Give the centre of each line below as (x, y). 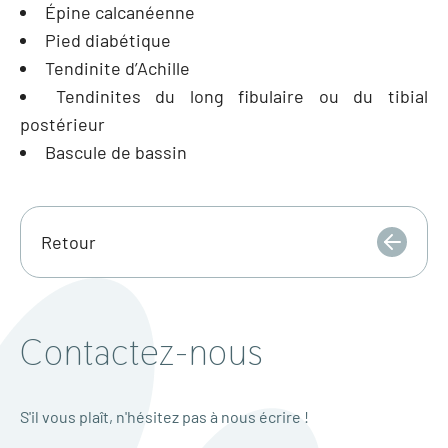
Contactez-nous (141, 352)
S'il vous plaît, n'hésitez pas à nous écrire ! (164, 416)
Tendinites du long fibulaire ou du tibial (242, 96)
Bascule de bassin (116, 152)
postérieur (62, 124)
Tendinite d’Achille (117, 68)
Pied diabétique (108, 40)
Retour (68, 242)
